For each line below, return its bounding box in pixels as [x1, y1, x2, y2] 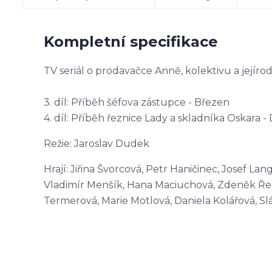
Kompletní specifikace [44, 33, 218, 50]
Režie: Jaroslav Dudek [44, 138, 149, 149]
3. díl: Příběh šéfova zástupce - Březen [44, 97, 229, 108]
